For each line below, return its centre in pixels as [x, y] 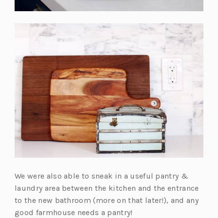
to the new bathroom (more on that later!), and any [107, 200]
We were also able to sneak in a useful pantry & [102, 176]
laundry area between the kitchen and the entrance [107, 188]
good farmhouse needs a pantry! [74, 212]
